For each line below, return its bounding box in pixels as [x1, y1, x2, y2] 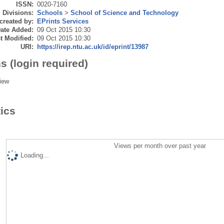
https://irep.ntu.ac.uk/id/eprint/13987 [36, 42, 148, 50]
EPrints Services [36, 17, 88, 25]
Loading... [20, 151, 49, 159]
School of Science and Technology [70, 8, 178, 16]
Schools [36, 8, 62, 16]
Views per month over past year [114, 141, 206, 149]
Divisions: [2, 8, 33, 16]
